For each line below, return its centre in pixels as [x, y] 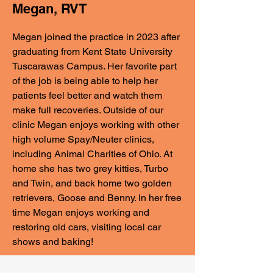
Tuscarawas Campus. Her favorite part [94, 66]
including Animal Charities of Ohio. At [92, 154]
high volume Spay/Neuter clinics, [83, 139]
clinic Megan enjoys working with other [96, 125]
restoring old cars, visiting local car [87, 227]
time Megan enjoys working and [81, 212]
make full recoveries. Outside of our [88, 110]
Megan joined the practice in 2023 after [96, 37]
